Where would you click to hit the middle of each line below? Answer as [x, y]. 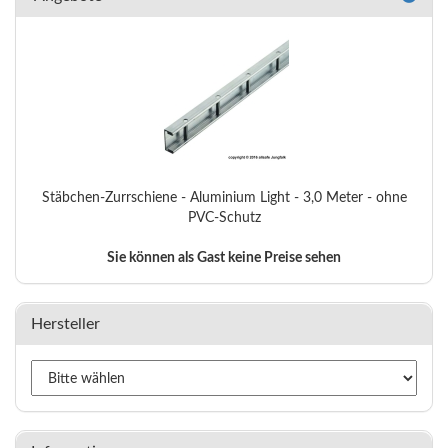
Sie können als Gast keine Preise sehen [224, 258]
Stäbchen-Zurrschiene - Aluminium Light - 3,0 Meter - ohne [224, 198]
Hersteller [65, 324]
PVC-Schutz [224, 218]
